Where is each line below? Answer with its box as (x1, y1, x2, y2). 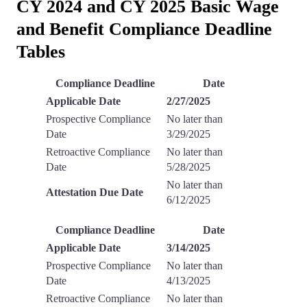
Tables (16, 42, 65, 62)
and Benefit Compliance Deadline (16, 19, 272, 40)
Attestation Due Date (46, 186, 143, 199)
